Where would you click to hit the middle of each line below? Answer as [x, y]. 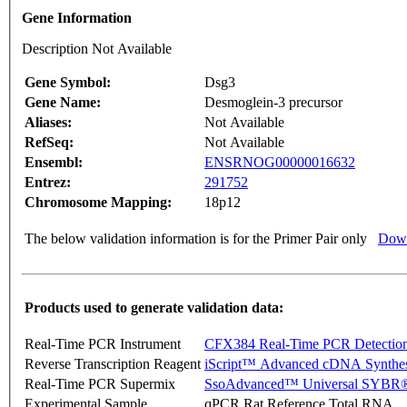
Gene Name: [63, 103]
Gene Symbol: [68, 83]
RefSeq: [49, 143]
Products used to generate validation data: [154, 308]
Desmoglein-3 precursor [273, 103]
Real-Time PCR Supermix [100, 384]
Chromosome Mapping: [98, 203]
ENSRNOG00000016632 [280, 163]
